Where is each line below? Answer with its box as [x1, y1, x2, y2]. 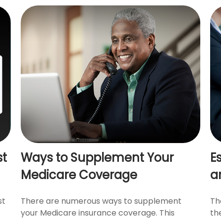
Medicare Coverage [21, 166, 138, 183]
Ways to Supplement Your [21, 149, 174, 166]
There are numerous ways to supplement [21, 195, 182, 207]
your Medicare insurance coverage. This [21, 207, 175, 219]
